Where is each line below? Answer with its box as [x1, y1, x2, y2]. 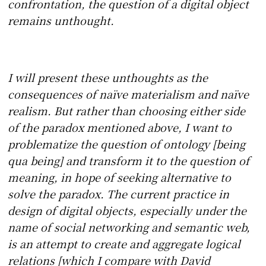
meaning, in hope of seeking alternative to [8, 169, 232, 185]
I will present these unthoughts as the [8, 69, 208, 85]
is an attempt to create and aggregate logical [8, 236, 241, 252]
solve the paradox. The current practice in [8, 186, 230, 202]
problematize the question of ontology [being [8, 136, 246, 152]
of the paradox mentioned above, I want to [8, 119, 232, 135]
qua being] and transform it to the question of [8, 153, 250, 169]
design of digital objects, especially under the [8, 202, 247, 218]
